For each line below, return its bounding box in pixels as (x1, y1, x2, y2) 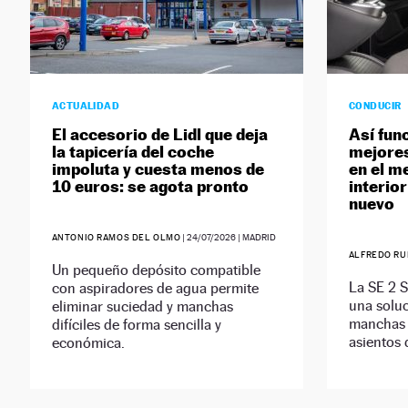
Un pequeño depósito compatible (51, 261, 260, 280)
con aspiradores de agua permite (51, 280, 259, 298)
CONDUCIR (348, 99, 402, 113)
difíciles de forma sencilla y (51, 316, 221, 334)
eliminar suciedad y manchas (51, 298, 233, 316)
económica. (51, 334, 125, 352)
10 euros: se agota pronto (51, 177, 249, 197)
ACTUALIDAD (51, 99, 120, 113)
